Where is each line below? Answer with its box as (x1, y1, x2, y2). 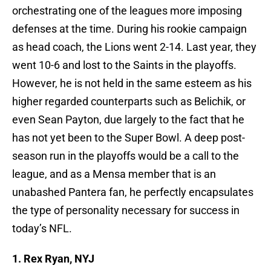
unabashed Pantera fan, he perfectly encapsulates (12, 186, 253, 199)
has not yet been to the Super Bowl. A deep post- (12, 131, 245, 145)
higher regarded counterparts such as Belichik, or (12, 95, 246, 108)
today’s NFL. (12, 222, 72, 235)
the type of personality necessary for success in (12, 204, 240, 217)
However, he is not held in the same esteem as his (12, 77, 252, 90)
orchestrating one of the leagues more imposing (12, 4, 242, 18)
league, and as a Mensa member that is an (12, 168, 216, 181)
